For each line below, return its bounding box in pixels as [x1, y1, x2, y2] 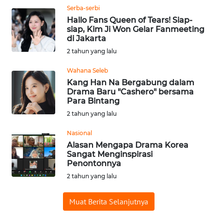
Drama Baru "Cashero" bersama [67, 87, 194, 96]
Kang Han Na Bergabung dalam [67, 77, 194, 87]
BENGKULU [19, 127, 52, 136]
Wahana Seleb [67, 66, 108, 74]
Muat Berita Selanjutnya [69, 196, 148, 206]
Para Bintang [67, 96, 120, 106]
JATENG [19, 199, 41, 208]
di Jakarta [67, 33, 106, 43]
